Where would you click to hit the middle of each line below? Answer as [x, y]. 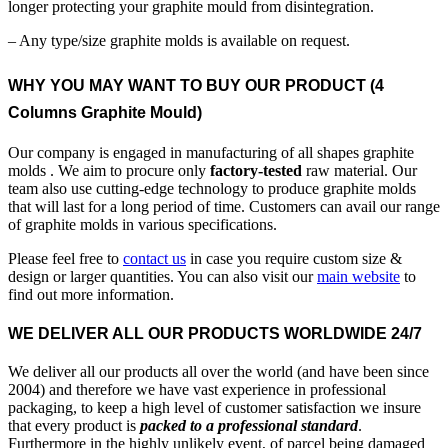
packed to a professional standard [249, 425]
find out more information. [91, 294]
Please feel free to [65, 258]
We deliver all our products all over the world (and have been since [218, 371]
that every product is [74, 425]
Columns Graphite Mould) [105, 112]
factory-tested [256, 170]
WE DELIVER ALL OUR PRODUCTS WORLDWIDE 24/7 [215, 334]
